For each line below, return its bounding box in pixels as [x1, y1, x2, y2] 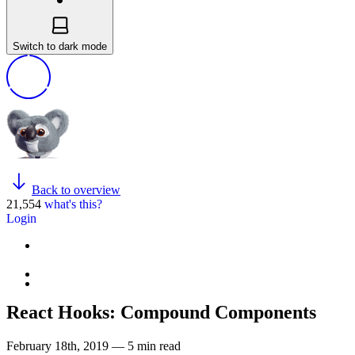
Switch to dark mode [13, 40, 107, 52]
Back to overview [32, 182, 120, 197]
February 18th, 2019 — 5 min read [6, 338, 181, 353]
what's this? [44, 197, 102, 211]
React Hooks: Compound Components [6, 301, 316, 323]
